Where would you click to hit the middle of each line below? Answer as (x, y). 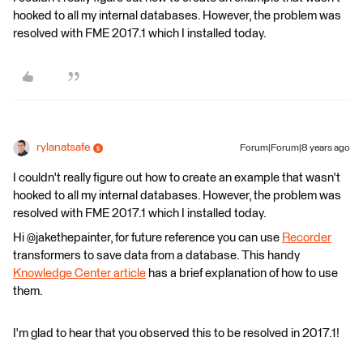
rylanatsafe (63, 147)
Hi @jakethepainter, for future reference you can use (147, 238)
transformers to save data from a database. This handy (156, 256)
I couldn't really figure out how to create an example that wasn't (177, 178)
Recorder (307, 238)
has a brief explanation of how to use (242, 273)
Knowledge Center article (79, 273)
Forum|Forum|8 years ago (295, 148)
